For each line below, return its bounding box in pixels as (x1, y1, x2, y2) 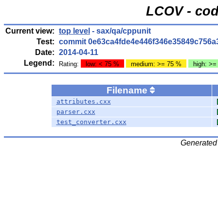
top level (59, 27, 90, 35)
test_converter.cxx (56, 118, 127, 126)
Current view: (5, 27, 54, 35)
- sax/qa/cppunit (90, 27, 151, 35)
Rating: (59, 60, 81, 68)
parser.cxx (56, 108, 95, 115)
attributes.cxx (56, 98, 111, 105)
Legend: (24, 59, 54, 67)
